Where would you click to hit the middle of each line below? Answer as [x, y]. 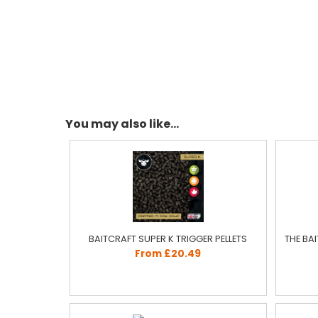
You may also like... [122, 124]
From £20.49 [168, 254]
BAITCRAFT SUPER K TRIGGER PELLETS [168, 239]
